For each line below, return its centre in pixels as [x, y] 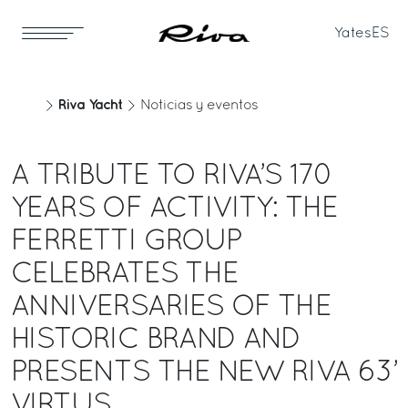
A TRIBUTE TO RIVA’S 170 [172, 177]
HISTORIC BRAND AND [156, 341]
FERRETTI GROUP [127, 242]
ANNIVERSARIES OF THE [171, 308]
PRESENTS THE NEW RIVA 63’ [204, 373]
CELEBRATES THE [125, 275]
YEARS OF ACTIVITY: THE [174, 209]
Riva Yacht [90, 105]
